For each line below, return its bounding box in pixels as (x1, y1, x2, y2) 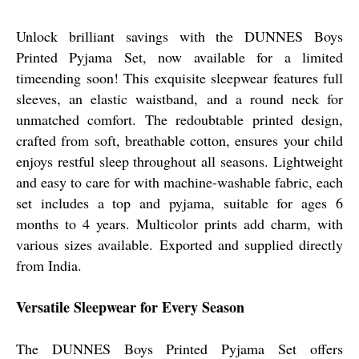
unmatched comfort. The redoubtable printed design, (16, 109, 343, 129)
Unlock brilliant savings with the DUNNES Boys (16, 26, 343, 46)
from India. (16, 255, 82, 275)
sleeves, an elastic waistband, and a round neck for (16, 88, 343, 108)
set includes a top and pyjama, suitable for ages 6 (16, 192, 343, 212)
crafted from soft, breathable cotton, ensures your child (16, 130, 343, 150)
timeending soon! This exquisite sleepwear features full (16, 67, 343, 87)
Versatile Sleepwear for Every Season (16, 296, 244, 317)
